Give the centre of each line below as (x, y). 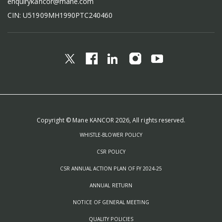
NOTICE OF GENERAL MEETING (111, 202)
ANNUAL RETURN (111, 186)
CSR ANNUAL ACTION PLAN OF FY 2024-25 (111, 169)
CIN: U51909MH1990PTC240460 (60, 15)
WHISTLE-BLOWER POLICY (111, 135)
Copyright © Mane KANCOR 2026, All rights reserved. (111, 120)
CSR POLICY (111, 152)
